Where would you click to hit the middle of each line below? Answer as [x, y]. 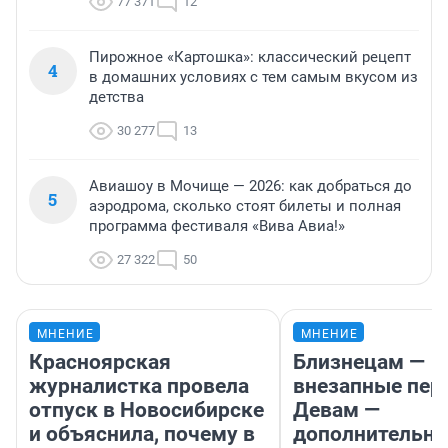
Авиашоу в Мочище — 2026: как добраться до [250, 186]
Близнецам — [359, 362]
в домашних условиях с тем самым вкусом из [253, 77]
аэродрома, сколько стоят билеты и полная [245, 206]
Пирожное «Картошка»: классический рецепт [250, 57]
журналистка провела [139, 386]
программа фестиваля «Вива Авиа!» [217, 226]
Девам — [336, 410]
